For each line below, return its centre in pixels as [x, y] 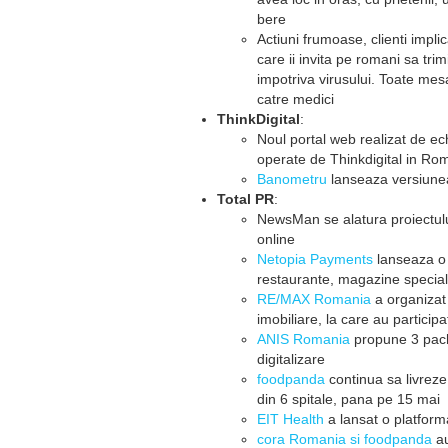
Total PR [245, 199]
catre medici [295, 99]
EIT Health [290, 419]
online [276, 239]
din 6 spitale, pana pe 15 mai [348, 399]
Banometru [292, 179]
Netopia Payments [315, 259]
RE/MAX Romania [314, 299]
